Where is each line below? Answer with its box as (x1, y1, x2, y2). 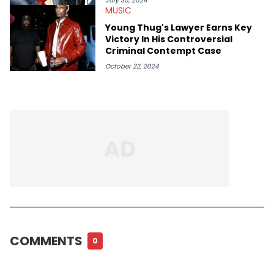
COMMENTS (10, 232, 83, 250)
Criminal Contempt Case (105, 44, 221, 57)
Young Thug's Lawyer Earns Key (105, 21, 252, 34)
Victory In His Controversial (105, 32, 232, 45)
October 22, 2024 (105, 61, 159, 71)
